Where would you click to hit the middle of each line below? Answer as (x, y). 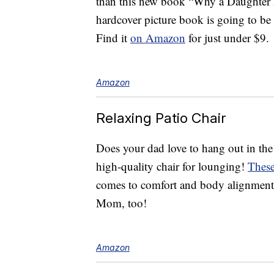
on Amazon (158, 38)
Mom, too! (121, 203)
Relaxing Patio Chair (161, 118)
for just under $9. (227, 38)
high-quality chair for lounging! (172, 166)
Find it (113, 38)
